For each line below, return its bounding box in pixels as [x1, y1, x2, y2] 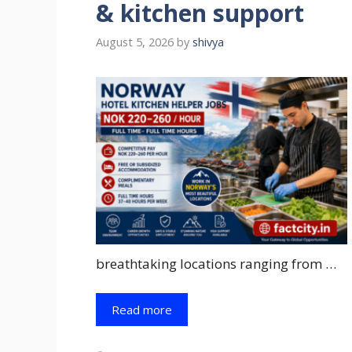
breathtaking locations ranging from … [96, 254, 336, 273]
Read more [112, 302, 172, 318]
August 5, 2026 [96, 34, 174, 49]
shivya [192, 34, 224, 49]
